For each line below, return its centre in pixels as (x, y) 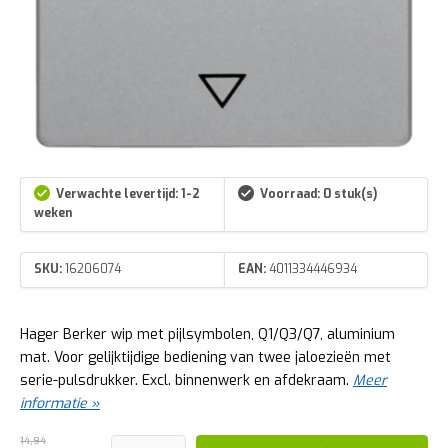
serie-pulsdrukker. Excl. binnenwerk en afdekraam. (186, 380)
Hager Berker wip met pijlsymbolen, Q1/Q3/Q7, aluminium (207, 334)
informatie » (60, 403)
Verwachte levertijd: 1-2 (128, 194)
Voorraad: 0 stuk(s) (318, 194)
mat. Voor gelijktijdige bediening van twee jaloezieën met (205, 357)
